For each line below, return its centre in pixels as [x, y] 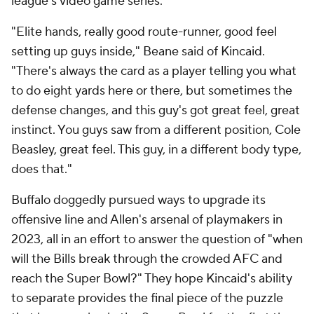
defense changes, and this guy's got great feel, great [156, 111]
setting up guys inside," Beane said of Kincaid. [138, 52]
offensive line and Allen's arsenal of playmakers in [147, 220]
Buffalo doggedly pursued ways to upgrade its [138, 200]
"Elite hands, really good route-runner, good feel [144, 32]
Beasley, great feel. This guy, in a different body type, [156, 150]
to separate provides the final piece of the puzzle [147, 299]
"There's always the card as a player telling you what [154, 71]
